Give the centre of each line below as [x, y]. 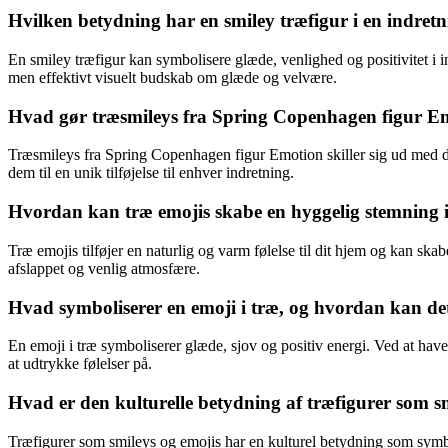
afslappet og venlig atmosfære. [104, 268]
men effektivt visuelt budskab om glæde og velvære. [172, 77]
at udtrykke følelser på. [80, 364]
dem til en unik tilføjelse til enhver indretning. [151, 173]
